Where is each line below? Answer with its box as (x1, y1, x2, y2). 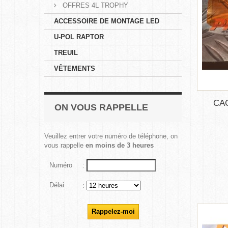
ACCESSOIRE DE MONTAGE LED (54, 17, 159, 25)
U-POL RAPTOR (54, 33, 104, 41)
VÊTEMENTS (54, 64, 95, 72)
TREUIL (54, 48, 78, 56)
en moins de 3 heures (85, 141, 154, 149)
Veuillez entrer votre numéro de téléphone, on (44, 132, 178, 140)
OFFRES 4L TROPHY (61, 1, 128, 9)
